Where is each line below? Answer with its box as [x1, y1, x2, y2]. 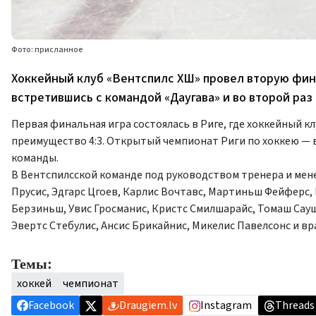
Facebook [28, 298, 74, 313]
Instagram [200, 298, 252, 313]
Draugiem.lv [119, 298, 177, 313]
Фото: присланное [11, 44, 83, 56]
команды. [11, 150, 59, 166]
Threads [275, 298, 315, 313]
